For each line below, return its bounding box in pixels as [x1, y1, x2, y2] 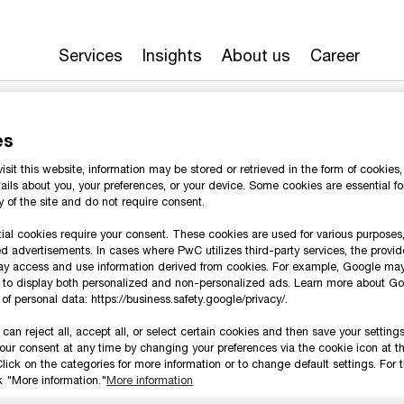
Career [310, 45, 360, 65]
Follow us [78, 350, 179, 380]
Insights [142, 45, 202, 65]
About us [222, 45, 290, 65]
